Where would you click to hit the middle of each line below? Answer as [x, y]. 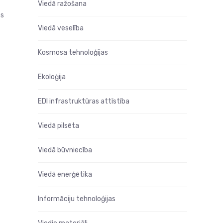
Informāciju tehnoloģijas [77, 199]
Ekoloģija [52, 77]
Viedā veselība [61, 28]
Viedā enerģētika [65, 174]
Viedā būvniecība [65, 150]
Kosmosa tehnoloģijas [73, 53]
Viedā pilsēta [58, 126]
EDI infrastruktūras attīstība [84, 101]
